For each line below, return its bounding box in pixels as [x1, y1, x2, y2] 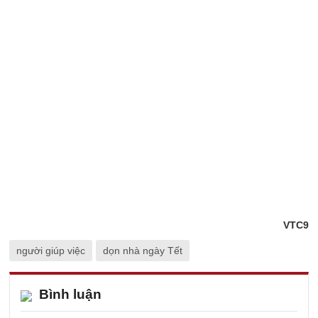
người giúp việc [16, 245, 85, 256]
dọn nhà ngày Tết [103, 245, 182, 256]
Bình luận [39, 287, 102, 302]
